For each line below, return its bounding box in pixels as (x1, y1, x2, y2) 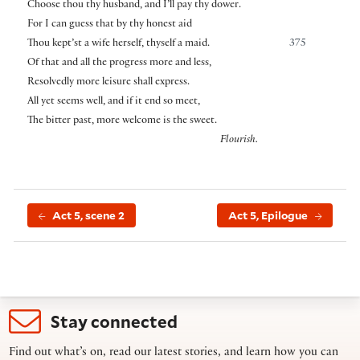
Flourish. (220, 135, 258, 147)
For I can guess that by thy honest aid (27, 19, 192, 31)
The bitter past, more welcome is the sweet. (27, 116, 217, 128)
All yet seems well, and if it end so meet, (27, 96, 200, 108)
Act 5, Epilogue (227, 208, 308, 223)
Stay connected (51, 310, 178, 333)
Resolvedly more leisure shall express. (27, 77, 190, 89)
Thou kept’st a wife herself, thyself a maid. (27, 39, 210, 51)
